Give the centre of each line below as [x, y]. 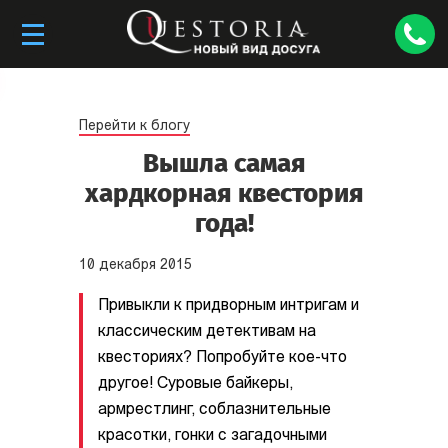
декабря [127, 265]
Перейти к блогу [134, 126]
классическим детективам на [207, 332]
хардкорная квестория [224, 193]
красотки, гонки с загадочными [212, 436]
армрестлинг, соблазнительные [214, 410]
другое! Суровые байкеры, [195, 384]
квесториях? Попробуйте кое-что [222, 358]
